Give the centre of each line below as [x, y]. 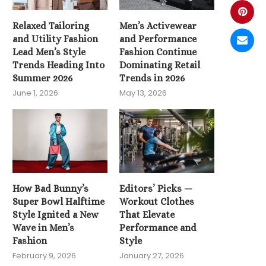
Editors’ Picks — [156, 188]
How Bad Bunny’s [50, 188]
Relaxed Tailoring [51, 26]
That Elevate [147, 214]
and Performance [158, 39]
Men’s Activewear [158, 26]
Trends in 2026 [152, 78]
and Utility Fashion [55, 39]
